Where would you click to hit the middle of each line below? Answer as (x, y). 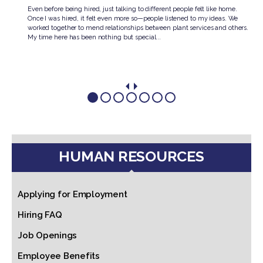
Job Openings (47, 235)
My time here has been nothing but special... (95, 38)
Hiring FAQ (40, 215)
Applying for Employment (73, 194)
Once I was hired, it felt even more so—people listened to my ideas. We (133, 19)
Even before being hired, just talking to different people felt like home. (132, 9)
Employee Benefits (59, 256)
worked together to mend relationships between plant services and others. (138, 28)
